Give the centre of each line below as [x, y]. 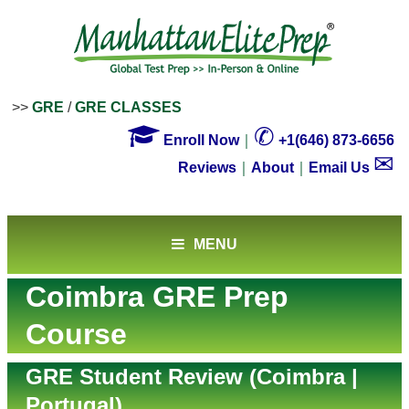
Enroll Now [199, 140]
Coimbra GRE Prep [157, 297]
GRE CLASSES [128, 107]
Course [76, 334]
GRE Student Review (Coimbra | [192, 377]
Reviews [207, 168]
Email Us [341, 168]
